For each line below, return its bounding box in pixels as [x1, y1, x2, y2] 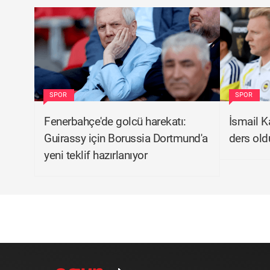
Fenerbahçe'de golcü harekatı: [44, 115, 186, 128]
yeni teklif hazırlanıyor [44, 148, 147, 162]
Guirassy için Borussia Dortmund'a [44, 131, 208, 145]
